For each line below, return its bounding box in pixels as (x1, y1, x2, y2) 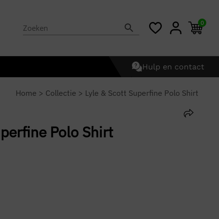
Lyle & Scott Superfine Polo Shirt (85, 88, 198, 98)
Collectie (45, 88, 76, 98)
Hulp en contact (142, 62, 204, 71)
